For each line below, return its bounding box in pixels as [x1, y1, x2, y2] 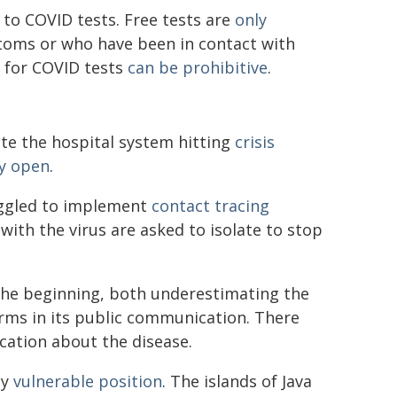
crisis [235, 130, 275, 152]
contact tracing [152, 194, 269, 216]
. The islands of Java [162, 370, 312, 392]
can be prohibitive [128, 56, 268, 78]
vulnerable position [13, 370, 162, 392]
